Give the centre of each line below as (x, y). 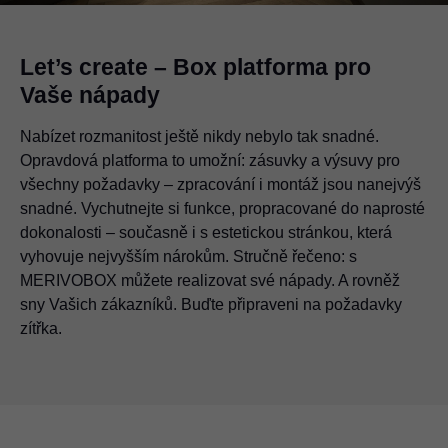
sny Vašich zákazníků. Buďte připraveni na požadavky (211, 304)
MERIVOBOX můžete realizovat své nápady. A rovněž (210, 280)
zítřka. (41, 328)
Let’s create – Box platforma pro (195, 67)
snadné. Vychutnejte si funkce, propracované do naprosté (222, 208)
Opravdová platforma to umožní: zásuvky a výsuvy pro (210, 160)
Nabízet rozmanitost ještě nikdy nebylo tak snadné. (199, 136)
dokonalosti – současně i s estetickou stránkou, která (206, 232)
